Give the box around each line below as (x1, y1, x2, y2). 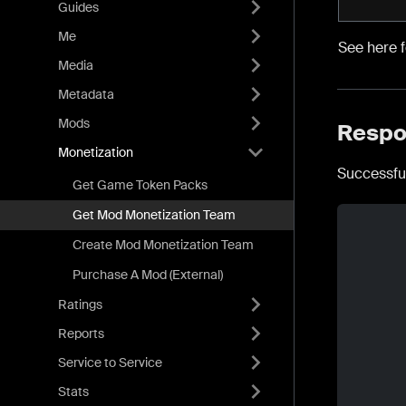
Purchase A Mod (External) (72, 266, 223, 283)
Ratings (58, 295, 102, 313)
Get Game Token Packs (72, 177, 208, 193)
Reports (58, 324, 104, 342)
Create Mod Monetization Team (72, 237, 254, 253)
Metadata (58, 85, 114, 102)
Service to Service (58, 353, 162, 371)
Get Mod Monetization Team (72, 207, 236, 223)
